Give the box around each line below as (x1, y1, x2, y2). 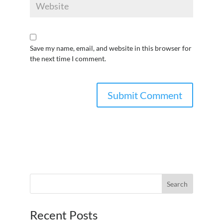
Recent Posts (29, 208, 98, 222)
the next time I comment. (29, 54, 106, 63)
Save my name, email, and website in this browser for (29, 44, 192, 52)
